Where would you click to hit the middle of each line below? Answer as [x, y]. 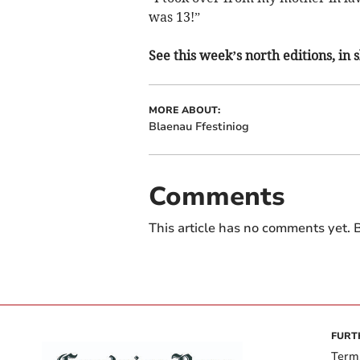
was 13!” [174, 17]
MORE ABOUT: [184, 110]
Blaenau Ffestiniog [198, 127]
